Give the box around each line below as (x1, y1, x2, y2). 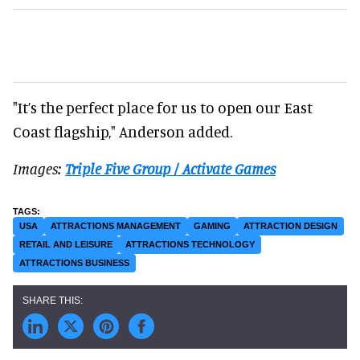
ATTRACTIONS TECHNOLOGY (125, 239, 255, 249)
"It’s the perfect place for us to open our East (13, 97, 313, 117)
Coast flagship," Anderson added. (13, 121, 232, 141)
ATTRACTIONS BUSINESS (19, 257, 129, 268)
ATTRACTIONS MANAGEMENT (51, 220, 181, 231)
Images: (13, 158, 65, 178)
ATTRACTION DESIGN (243, 220, 337, 231)
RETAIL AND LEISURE (19, 239, 112, 249)
